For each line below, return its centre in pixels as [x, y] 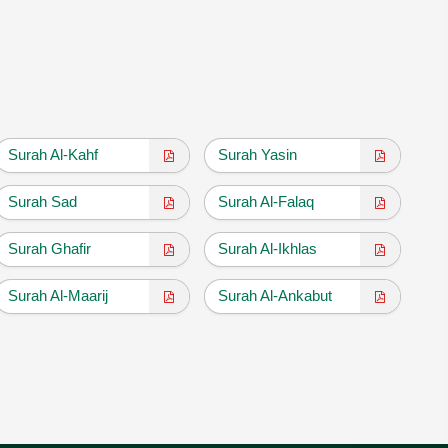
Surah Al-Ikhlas [268, 248]
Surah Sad [42, 201]
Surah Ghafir [49, 248]
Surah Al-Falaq [266, 201]
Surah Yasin [258, 154]
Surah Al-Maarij [57, 295]
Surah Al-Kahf [52, 154]
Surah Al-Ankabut [275, 295]
